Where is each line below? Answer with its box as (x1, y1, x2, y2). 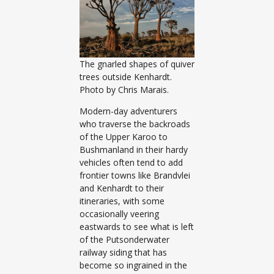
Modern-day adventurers (80, 105, 177, 117)
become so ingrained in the (80, 259, 187, 272)
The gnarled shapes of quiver (80, 57, 194, 70)
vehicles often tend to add (80, 157, 183, 169)
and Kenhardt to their (80, 182, 164, 194)
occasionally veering (80, 208, 159, 220)
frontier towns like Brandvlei (80, 169, 190, 182)
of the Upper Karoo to (80, 131, 168, 143)
